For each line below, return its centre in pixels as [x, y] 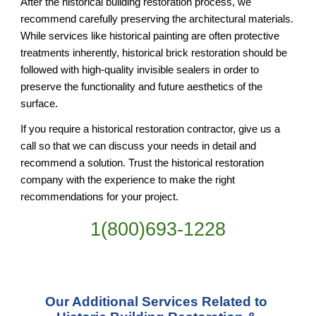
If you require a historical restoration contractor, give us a [151, 129]
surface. [39, 104]
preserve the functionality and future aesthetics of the [142, 87]
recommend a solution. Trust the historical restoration [142, 163]
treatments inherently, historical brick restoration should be [154, 53]
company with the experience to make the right [128, 180]
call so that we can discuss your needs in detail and [139, 146]
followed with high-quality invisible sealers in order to [140, 70]
